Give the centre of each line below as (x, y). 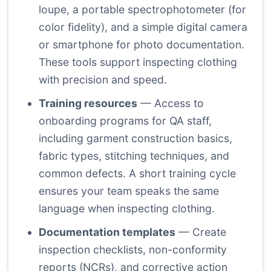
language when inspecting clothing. (127, 209)
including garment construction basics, (135, 139)
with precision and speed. (103, 80)
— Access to (171, 103)
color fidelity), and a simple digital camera (143, 27)
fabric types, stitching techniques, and (134, 156)
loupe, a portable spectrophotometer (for (142, 10)
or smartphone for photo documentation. (142, 45)
